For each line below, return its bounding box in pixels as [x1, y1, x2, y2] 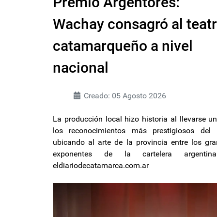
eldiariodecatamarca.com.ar [53, 160, 149, 170]
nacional [53, 59, 108, 76]
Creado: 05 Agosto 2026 [84, 91, 166, 100]
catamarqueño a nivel [53, 37, 193, 54]
